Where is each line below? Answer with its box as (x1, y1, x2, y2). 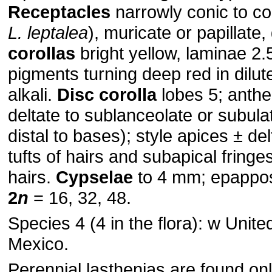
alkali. (8, 84, 57, 104)
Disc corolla (57, 84, 157, 104)
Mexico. (8, 234, 69, 254)
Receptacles (8, 2, 110, 22)
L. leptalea (8, 22, 88, 42)
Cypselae (56, 167, 133, 187)
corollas (8, 43, 75, 63)
